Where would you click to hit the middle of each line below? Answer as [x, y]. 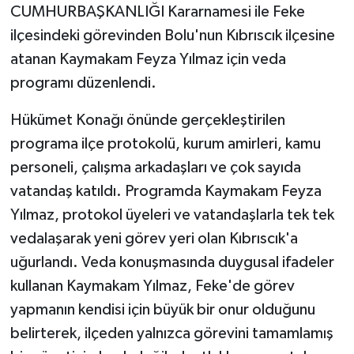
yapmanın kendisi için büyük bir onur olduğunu [162, 310]
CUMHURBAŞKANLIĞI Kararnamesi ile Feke [157, 12]
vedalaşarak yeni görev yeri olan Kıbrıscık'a [154, 239]
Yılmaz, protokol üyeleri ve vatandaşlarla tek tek [172, 215]
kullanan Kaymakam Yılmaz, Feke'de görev [152, 286]
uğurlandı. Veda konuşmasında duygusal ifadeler [172, 263]
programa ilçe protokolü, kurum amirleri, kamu [165, 144]
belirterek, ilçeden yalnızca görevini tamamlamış [171, 334]
